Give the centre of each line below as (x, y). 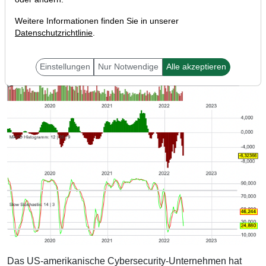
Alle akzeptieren (197, 67)
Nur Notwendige (128, 67)
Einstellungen (65, 67)
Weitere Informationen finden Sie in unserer (97, 21)
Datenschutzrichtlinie (54, 33)
